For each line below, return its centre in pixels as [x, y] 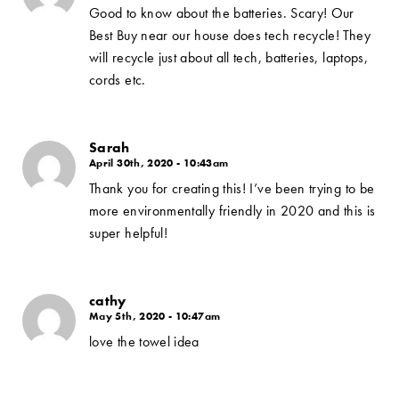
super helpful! [129, 233]
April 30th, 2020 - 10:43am [159, 163]
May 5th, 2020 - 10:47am [155, 316]
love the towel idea [144, 342]
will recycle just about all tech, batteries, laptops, [229, 57]
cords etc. [118, 80]
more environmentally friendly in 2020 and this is [232, 211]
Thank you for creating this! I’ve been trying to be [232, 188]
